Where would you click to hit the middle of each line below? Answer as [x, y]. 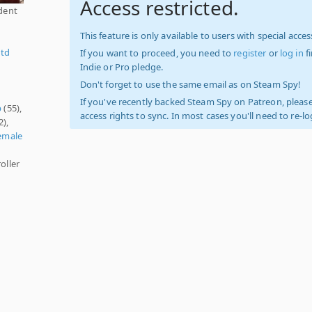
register [250, 53]
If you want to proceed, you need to [157, 53]
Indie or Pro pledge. [122, 67]
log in [291, 53]
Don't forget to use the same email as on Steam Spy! [190, 84]
